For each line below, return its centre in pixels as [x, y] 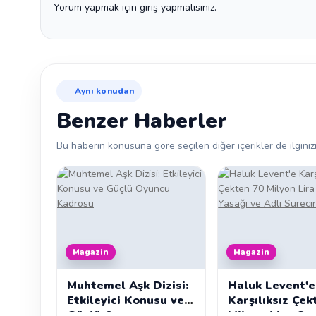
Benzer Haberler [142, 121]
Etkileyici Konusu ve [126, 301]
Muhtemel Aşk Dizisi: [128, 286]
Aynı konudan [104, 91]
